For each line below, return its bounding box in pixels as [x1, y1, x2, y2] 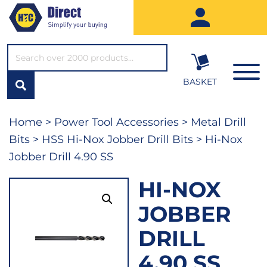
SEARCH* [6, 42, 45, 54]
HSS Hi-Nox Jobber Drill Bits [42, 132, 193, 146]
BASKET [183, 76, 218, 88]
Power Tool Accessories [54, 115, 179, 129]
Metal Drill [191, 115, 246, 129]
